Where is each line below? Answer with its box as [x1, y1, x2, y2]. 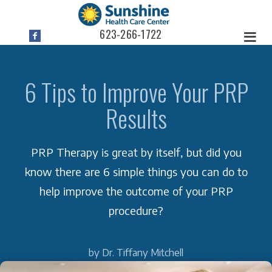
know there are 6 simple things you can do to [24, 165, 248, 179]
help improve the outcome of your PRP [39, 184, 233, 199]
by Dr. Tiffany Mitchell [89, 246, 183, 259]
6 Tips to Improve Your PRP [24, 73, 248, 109]
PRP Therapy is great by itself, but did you [30, 145, 242, 160]
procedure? [109, 203, 163, 218]
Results [105, 100, 167, 135]
